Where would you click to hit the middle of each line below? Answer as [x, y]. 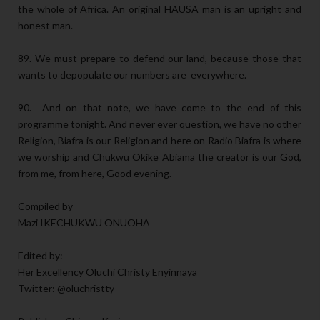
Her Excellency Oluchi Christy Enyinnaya [107, 272]
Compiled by [45, 206]
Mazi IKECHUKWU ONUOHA [84, 223]
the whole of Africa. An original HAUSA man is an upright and [160, 9]
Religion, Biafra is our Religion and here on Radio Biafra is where [160, 141]
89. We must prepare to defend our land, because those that [160, 59]
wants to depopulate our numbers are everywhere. [132, 75]
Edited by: [40, 256]
